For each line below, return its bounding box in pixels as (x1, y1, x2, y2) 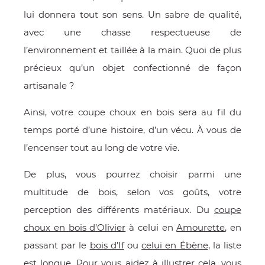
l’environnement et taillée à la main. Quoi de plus (24, 44, 241, 56)
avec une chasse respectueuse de (24, 27, 241, 38)
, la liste (208, 240, 242, 251)
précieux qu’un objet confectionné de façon (24, 62, 241, 73)
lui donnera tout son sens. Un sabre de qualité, (24, 9, 241, 20)
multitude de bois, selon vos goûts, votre (24, 186, 241, 198)
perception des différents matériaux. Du (24, 204, 214, 215)
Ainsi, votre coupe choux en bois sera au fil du (24, 106, 241, 118)
